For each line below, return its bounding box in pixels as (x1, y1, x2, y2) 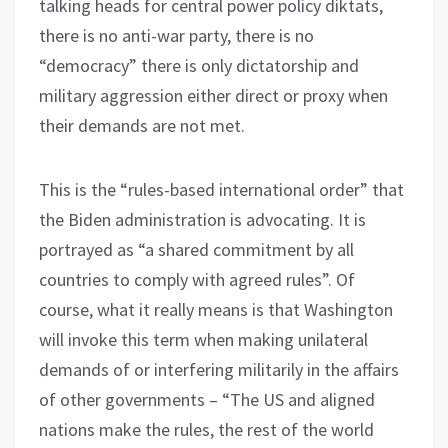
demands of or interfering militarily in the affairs (39, 357, 399, 381)
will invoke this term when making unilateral (39, 327, 368, 351)
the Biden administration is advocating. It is (39, 207, 366, 231)
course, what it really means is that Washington (39, 297, 393, 321)
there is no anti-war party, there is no (39, 23, 314, 47)
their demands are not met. (39, 113, 245, 137)
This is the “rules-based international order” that (39, 177, 404, 201)
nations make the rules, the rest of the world (39, 417, 374, 441)
